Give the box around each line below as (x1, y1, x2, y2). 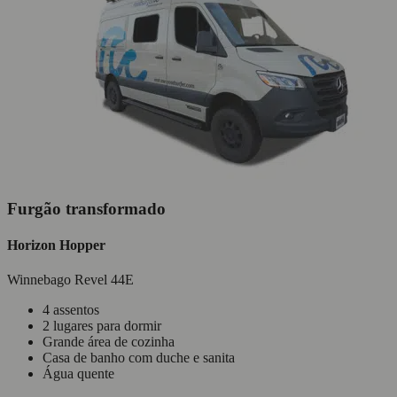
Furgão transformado (7, 198, 166, 218)
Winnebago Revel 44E (7, 272, 134, 288)
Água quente (43, 366, 114, 382)
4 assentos (43, 302, 99, 318)
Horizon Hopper (7, 237, 105, 253)
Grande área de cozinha (43, 334, 175, 350)
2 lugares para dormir (43, 318, 161, 334)
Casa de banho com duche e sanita (43, 350, 235, 366)
